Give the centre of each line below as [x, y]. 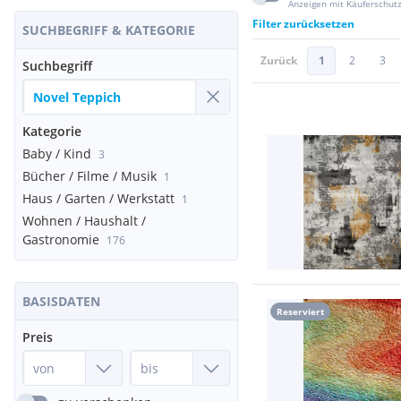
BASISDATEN [61, 301]
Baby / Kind [57, 154]
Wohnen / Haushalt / [84, 221]
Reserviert [300, 311]
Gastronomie [61, 239]
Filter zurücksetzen [303, 24]
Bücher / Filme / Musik [90, 176]
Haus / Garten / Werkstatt [98, 198]
